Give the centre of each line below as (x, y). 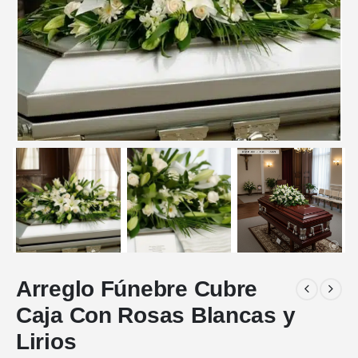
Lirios (46, 342)
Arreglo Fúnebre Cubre (137, 289)
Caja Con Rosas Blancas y (156, 316)
